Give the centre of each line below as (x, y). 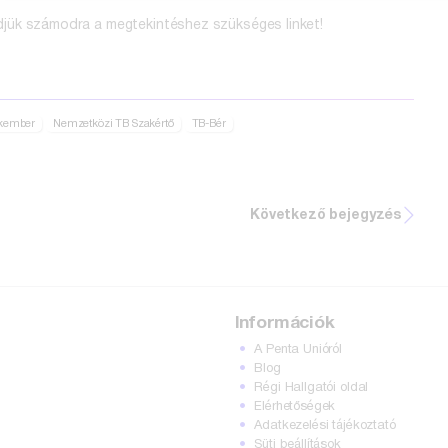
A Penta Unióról (298, 349)
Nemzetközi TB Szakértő (113, 123)
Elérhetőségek (295, 406)
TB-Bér (208, 123)
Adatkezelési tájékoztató (325, 425)
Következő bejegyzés (325, 215)
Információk (284, 323)
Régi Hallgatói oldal (311, 387)
